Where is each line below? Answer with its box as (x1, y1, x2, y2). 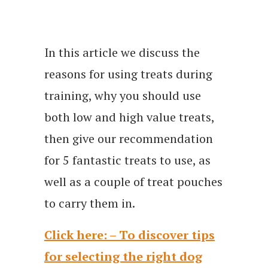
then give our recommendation (44, 130, 213, 147)
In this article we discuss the (44, 44, 200, 61)
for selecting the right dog (44, 248, 202, 265)
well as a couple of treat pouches (44, 173, 223, 190)
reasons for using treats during (44, 66, 212, 83)
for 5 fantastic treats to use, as (44, 152, 211, 169)
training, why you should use (44, 87, 201, 104)
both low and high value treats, (44, 109, 214, 126)
